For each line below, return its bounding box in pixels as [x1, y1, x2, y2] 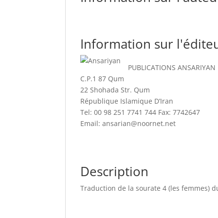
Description [80, 163, 149, 180]
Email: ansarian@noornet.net [80, 119, 176, 128]
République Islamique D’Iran [80, 96, 174, 106]
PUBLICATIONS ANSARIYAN [128, 63, 216, 72]
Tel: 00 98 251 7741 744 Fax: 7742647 [80, 108, 200, 117]
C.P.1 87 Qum [80, 74, 125, 83]
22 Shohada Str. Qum [80, 85, 150, 94]
